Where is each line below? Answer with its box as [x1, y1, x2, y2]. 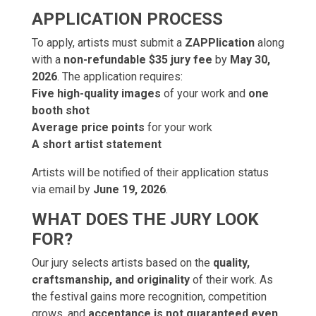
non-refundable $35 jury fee [63, 53, 212, 66]
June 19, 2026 [93, 183, 166, 196]
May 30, [230, 53, 270, 66]
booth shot [32, 104, 90, 117]
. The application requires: [57, 70, 183, 83]
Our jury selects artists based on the [32, 256, 213, 269]
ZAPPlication [185, 36, 255, 49]
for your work [145, 121, 212, 134]
